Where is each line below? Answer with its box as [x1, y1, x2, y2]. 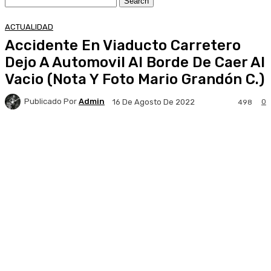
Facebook [30, 135, 63, 145]
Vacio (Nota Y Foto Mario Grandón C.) [5, 70, 264, 88]
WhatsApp [218, 135, 254, 145]
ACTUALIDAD [5, 22, 53, 31]
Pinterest [146, 135, 178, 145]
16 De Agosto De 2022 [113, 97, 195, 106]
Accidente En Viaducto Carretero [5, 36, 241, 54]
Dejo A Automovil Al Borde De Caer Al [5, 53, 265, 71]
